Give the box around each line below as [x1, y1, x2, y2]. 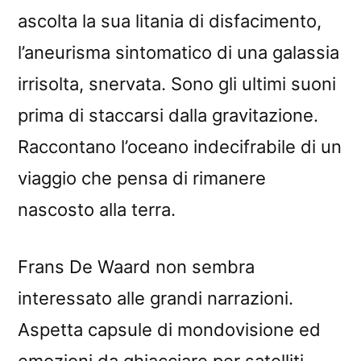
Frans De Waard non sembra [18, 255, 255, 277]
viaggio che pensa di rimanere [18, 167, 266, 189]
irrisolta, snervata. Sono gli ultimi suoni [18, 73, 336, 94]
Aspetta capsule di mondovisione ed [18, 318, 321, 340]
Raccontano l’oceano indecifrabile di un [18, 135, 342, 157]
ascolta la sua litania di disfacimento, [18, 10, 322, 31]
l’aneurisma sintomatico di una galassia [18, 41, 339, 63]
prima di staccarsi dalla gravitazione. [18, 104, 318, 126]
